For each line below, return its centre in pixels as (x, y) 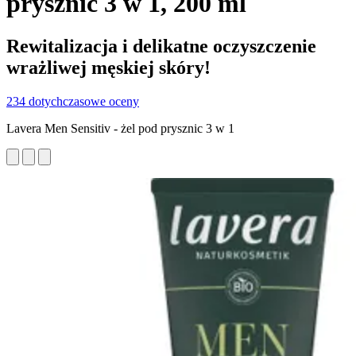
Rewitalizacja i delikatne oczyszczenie (161, 46)
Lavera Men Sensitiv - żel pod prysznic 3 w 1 (120, 128)
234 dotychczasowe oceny (73, 101)
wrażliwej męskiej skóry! (108, 67)
